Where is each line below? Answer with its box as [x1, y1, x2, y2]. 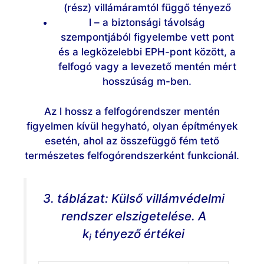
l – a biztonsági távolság [89, 16, 205, 29]
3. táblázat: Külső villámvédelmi [42, 191, 225, 206]
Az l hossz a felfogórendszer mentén [44, 105, 220, 117]
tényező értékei [91, 226, 184, 242]
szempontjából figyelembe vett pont [60, 31, 234, 44]
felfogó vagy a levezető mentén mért [58, 61, 236, 73]
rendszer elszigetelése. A [61, 209, 206, 224]
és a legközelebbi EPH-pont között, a [58, 46, 236, 58]
